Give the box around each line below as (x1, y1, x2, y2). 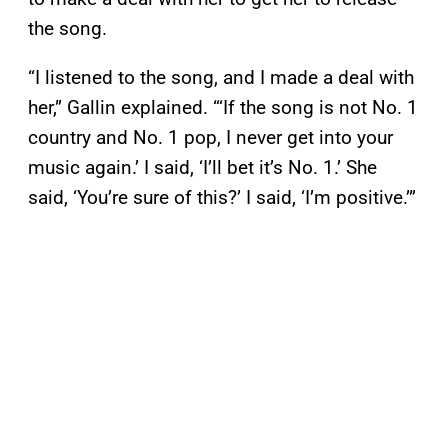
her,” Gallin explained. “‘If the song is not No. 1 (28, 96, 418, 120)
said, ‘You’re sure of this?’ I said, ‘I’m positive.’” (28, 186, 416, 210)
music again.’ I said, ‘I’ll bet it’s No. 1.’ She (28, 156, 377, 180)
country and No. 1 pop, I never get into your (28, 126, 393, 150)
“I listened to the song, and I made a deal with (28, 66, 414, 90)
